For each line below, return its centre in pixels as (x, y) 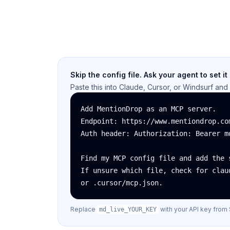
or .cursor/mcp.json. (122, 183)
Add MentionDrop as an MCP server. (148, 109)
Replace (84, 209)
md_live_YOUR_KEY (128, 209)
